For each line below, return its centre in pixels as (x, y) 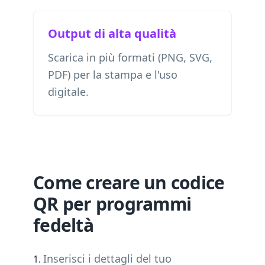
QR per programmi (112, 204)
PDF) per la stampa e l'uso (113, 75)
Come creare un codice (129, 182)
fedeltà (63, 225)
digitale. (68, 92)
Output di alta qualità (112, 33)
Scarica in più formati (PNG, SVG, (130, 57)
